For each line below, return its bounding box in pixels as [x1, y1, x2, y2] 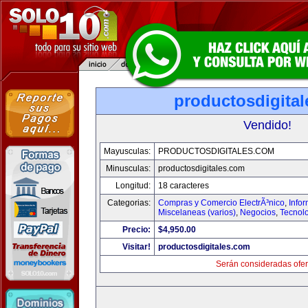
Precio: [122, 225, 151, 234]
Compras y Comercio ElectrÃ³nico [158, 198, 285, 208]
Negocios [240, 208, 276, 217]
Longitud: [115, 181, 151, 190]
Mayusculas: [104, 146, 151, 156]
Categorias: [107, 198, 151, 208]
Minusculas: [106, 164, 151, 173]
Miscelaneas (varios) [158, 208, 236, 217]
